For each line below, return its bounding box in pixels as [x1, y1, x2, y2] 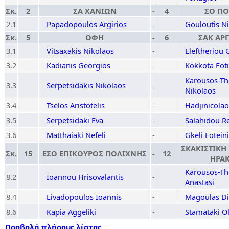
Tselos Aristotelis [47, 100, 105, 110]
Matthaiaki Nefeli [47, 130, 106, 140]
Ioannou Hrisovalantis [47, 172, 124, 182]
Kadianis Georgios [47, 60, 110, 71]
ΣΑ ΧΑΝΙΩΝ [73, 6, 117, 16]
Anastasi [185, 177, 214, 187]
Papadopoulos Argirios [47, 19, 127, 29]
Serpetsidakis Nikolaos [47, 80, 126, 90]
